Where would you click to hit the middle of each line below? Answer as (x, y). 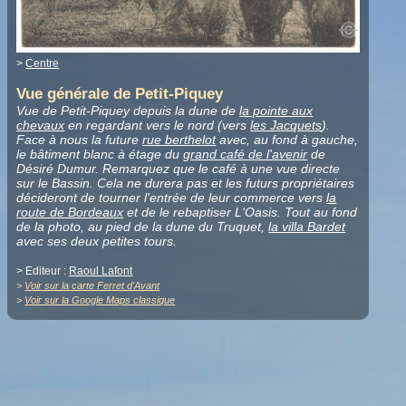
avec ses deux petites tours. (97, 241)
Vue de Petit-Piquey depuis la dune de (128, 110)
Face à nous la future (80, 139)
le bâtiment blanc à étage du (100, 154)
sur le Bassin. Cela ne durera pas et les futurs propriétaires (186, 183)
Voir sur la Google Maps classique (100, 300)
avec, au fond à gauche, (287, 139)
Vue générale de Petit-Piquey (120, 93)
